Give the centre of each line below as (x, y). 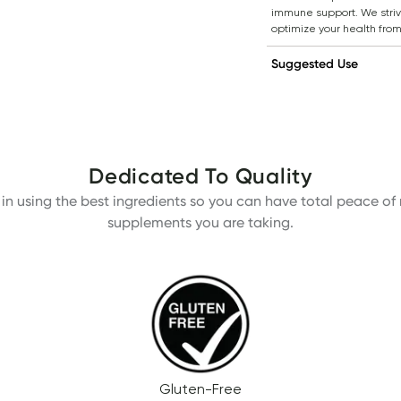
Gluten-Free (200, 389)
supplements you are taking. (200, 222)
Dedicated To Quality (200, 176)
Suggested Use (314, 64)
